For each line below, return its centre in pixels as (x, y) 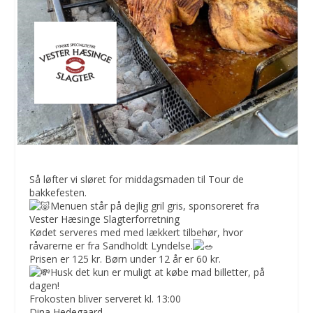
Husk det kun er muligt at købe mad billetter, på (158, 272)
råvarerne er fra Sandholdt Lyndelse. (111, 245)
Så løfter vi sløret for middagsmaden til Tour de (137, 179)
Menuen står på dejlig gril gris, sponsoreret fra (155, 205)
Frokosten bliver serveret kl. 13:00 (105, 298)
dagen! (45, 285)
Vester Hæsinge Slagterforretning (105, 219)
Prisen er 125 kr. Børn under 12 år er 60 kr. (125, 259)
